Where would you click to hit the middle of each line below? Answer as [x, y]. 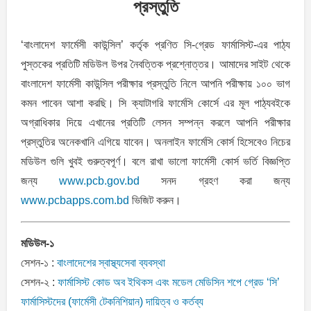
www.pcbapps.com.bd [75, 200]
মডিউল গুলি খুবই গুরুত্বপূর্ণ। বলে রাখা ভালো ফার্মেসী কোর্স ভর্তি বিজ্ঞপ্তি [155, 161]
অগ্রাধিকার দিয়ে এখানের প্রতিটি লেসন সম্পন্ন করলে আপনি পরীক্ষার [155, 122]
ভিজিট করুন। [155, 200]
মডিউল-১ [37, 243]
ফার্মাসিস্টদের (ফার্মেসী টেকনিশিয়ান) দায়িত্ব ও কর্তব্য [112, 301]
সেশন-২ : [39, 282]
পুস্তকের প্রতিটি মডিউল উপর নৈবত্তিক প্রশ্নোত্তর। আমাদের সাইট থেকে [155, 64]
